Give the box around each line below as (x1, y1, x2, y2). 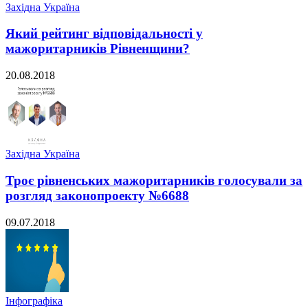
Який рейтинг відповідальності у (5, 26, 203, 41)
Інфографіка (5, 294, 63, 307)
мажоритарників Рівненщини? (5, 41, 190, 56)
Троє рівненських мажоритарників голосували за (5, 173, 302, 188)
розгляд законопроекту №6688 (5, 188, 189, 203)
